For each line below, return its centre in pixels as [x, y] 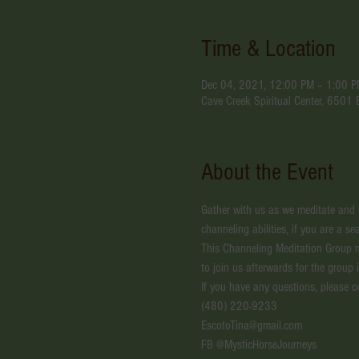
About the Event [267, 172]
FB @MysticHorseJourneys [258, 344]
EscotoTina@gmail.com [251, 325]
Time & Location [268, 48]
